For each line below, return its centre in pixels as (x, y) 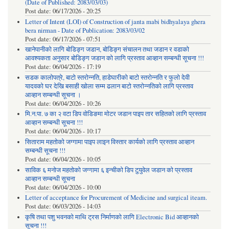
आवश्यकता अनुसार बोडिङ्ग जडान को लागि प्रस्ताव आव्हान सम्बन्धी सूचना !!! (114, 58)
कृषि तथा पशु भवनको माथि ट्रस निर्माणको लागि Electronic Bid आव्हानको (112, 217)
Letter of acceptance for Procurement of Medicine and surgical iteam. (116, 198)
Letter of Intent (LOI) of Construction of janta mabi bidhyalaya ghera (115, 21)
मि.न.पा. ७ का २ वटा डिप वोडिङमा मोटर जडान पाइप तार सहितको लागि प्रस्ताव (115, 114)
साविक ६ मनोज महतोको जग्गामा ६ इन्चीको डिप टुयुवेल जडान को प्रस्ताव (108, 170)
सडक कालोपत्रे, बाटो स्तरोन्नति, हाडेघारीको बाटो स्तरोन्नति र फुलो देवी (107, 77)
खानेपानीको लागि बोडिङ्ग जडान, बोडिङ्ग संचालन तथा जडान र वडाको (107, 50)
